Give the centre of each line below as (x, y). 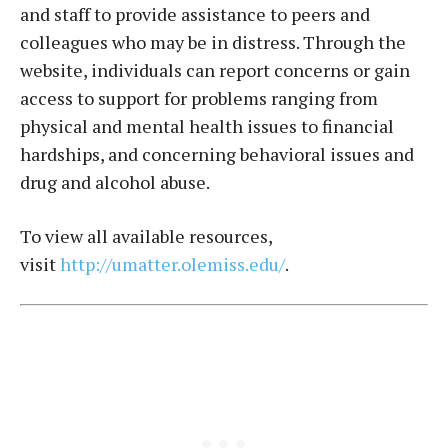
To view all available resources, (146, 236)
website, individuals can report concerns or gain (215, 70)
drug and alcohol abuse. (115, 182)
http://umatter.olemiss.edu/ (172, 264)
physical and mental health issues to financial (207, 126)
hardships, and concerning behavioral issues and (217, 154)
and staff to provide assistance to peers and (195, 14)
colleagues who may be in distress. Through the (213, 42)
